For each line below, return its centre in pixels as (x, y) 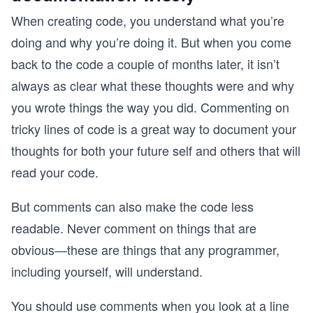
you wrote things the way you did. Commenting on (150, 107)
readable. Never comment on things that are (134, 228)
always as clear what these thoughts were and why (153, 85)
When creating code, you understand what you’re (148, 20)
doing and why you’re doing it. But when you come (151, 42)
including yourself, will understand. (107, 271)
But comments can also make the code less (132, 206)
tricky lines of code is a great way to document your (154, 129)
